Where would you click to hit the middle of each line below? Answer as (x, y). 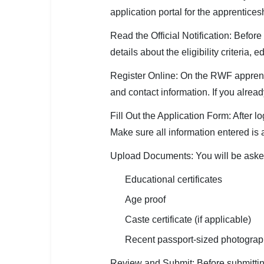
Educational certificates (174, 179)
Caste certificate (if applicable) (188, 220)
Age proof (145, 199)
